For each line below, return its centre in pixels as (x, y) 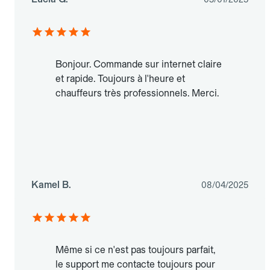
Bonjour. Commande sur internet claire (139, 64)
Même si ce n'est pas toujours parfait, (135, 250)
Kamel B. (51, 185)
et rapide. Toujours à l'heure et (120, 79)
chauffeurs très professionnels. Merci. (137, 93)
